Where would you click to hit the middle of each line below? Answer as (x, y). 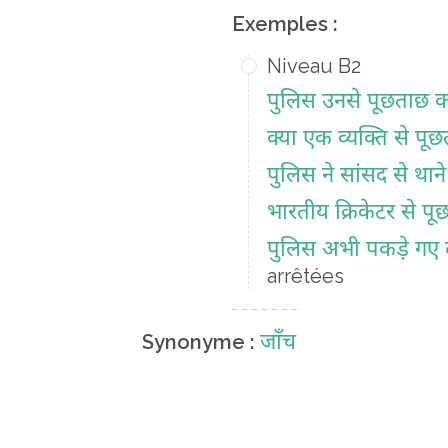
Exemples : (285, 24)
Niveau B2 (314, 66)
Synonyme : (198, 342)
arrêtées (305, 276)
